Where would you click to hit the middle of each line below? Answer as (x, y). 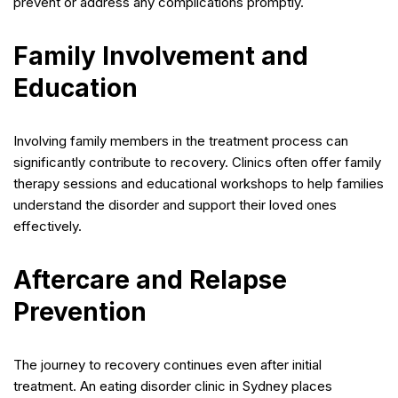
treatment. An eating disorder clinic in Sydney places (173, 386)
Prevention (80, 311)
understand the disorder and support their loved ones (175, 204)
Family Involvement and (161, 56)
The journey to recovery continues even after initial (167, 364)
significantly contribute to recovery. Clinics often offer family (197, 162)
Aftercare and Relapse (150, 279)
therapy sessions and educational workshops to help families (199, 183)
